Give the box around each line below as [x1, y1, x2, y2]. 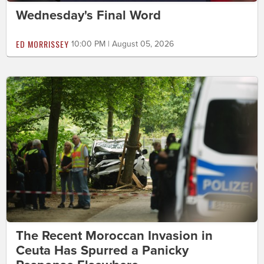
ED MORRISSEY [16, 37, 69, 50]
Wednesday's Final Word [16, 7, 161, 23]
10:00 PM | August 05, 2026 [71, 38, 174, 49]
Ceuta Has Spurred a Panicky [16, 242, 189, 258]
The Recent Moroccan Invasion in [16, 227, 213, 243]
